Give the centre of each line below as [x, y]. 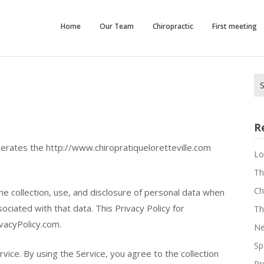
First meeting [234, 27]
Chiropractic [173, 27]
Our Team [116, 27]
